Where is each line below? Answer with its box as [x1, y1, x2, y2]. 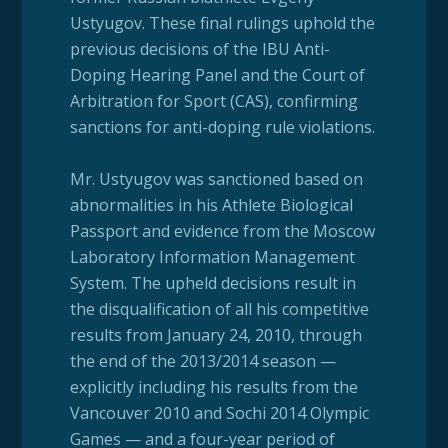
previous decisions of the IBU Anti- [69, 38, 330, 61]
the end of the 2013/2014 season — [69, 350, 336, 373]
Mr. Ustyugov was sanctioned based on [69, 168, 363, 191]
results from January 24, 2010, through [69, 324, 362, 347]
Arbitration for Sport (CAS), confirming [69, 90, 358, 113]
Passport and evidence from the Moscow [69, 220, 375, 243]
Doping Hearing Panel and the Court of [69, 64, 365, 87]
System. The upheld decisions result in [69, 272, 356, 295]
